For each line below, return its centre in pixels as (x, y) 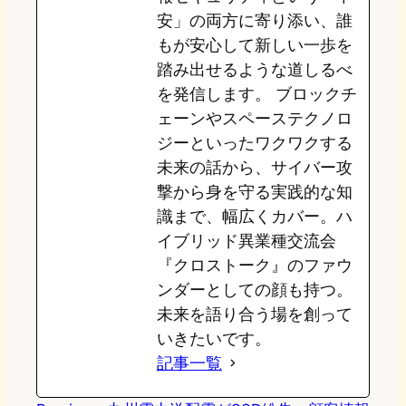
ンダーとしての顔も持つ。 (255, 290)
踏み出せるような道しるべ (255, 70)
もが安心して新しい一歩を (255, 45)
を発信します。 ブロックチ (257, 94)
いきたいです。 (214, 339)
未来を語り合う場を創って (255, 314)
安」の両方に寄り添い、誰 (255, 21)
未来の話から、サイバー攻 (255, 168)
